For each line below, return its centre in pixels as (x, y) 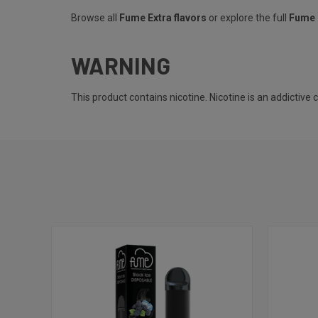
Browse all (95, 17)
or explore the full (248, 17)
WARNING (121, 65)
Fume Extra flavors (163, 17)
